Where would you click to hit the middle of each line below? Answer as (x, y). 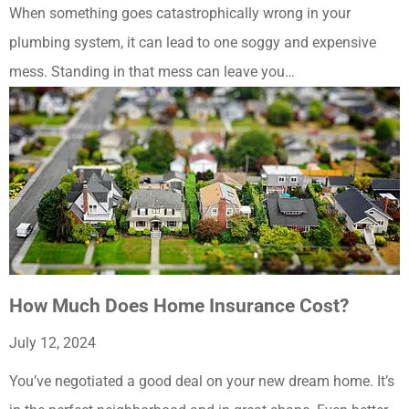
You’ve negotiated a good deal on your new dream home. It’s (202, 382)
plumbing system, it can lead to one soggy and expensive (193, 43)
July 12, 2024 (52, 343)
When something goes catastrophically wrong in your (180, 14)
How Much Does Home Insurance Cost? (179, 306)
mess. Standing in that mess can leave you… (152, 72)
